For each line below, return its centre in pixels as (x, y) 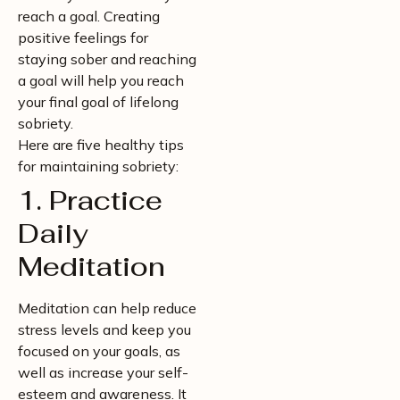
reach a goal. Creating (89, 16)
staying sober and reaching (107, 59)
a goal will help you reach (101, 80)
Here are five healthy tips (101, 145)
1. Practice (90, 200)
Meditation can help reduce (107, 308)
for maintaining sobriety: (98, 166)
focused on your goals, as (99, 351)
